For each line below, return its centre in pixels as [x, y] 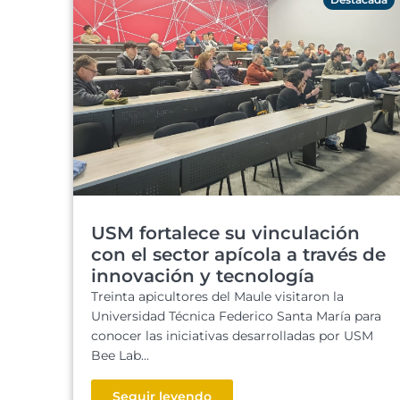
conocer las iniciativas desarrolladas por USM [232, 336]
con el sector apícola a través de [238, 254]
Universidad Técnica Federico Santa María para [236, 316]
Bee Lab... [120, 355]
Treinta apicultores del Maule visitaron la [217, 296]
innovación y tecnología [203, 276]
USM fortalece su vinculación [225, 233]
